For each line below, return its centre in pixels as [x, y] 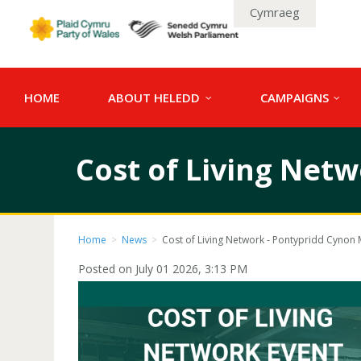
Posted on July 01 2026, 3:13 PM [163, 269]
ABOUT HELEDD [156, 98]
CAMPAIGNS [296, 98]
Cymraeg [275, 12]
